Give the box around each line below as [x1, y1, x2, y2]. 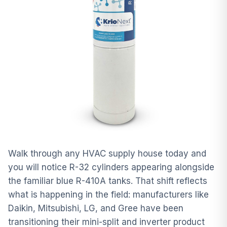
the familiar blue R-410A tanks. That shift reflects [8, 175, 207, 186]
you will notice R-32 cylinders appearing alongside [8, 162, 214, 172]
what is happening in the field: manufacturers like [8, 189, 209, 200]
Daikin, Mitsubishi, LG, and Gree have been [8, 203, 183, 213]
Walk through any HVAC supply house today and [8, 148, 206, 159]
